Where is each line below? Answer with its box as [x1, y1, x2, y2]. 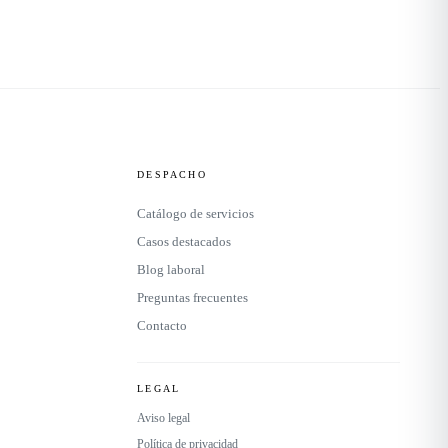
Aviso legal [137, 411, 191, 426]
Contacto [137, 318, 188, 334]
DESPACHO [137, 169, 207, 181]
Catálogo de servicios [137, 206, 255, 222]
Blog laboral [137, 262, 206, 278]
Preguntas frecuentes [137, 290, 249, 306]
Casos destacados [137, 234, 232, 250]
